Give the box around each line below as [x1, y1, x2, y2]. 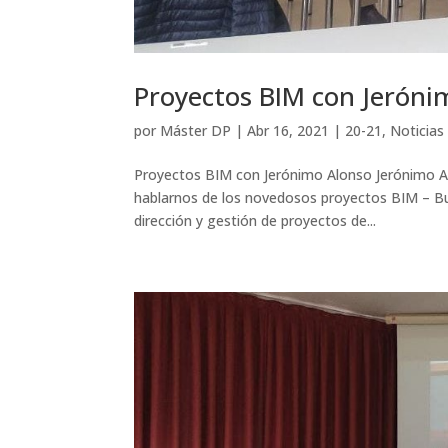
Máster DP [160, 120, 232, 140]
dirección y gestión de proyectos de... [134, 210, 377, 230]
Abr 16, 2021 [247, 120, 330, 140]
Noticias [390, 120, 445, 140]
